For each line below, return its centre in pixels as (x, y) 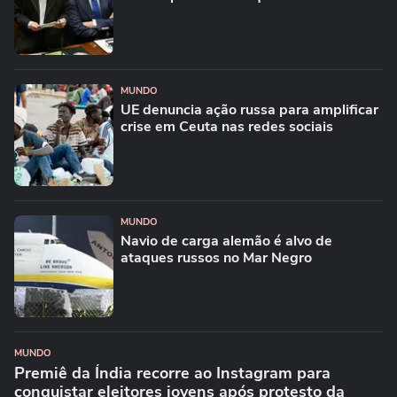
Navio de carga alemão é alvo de (226, 241)
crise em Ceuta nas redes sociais (227, 127)
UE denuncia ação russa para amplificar (249, 110)
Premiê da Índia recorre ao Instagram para (172, 373)
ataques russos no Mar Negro (216, 258)
